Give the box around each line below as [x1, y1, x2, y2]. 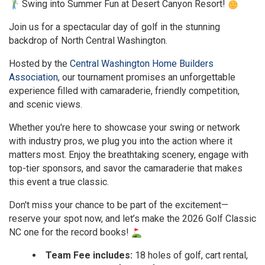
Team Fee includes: [46, 249, 135, 261]
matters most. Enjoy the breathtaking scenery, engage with [9, 148, 248, 160]
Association [9, 71, 58, 83]
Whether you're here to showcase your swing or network [9, 121, 240, 133]
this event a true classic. [9, 176, 109, 188]
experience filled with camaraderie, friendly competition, [9, 85, 240, 96]
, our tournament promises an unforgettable [58, 71, 235, 83]
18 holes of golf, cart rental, [135, 249, 248, 261]
